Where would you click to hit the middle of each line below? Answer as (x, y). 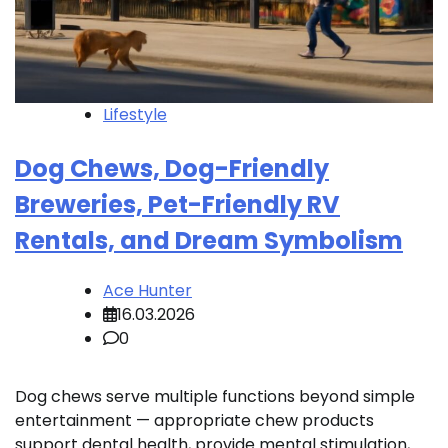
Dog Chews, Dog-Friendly (172, 169)
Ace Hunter (147, 291)
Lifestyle (135, 115)
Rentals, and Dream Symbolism (209, 241)
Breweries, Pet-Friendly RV (177, 205)
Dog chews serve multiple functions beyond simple (215, 397)
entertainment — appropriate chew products (194, 421)
